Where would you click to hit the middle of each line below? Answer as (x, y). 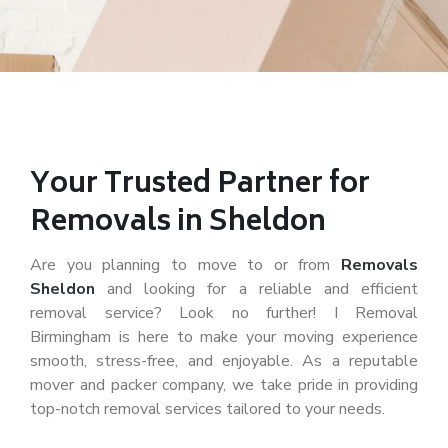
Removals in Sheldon (178, 223)
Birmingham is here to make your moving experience (224, 337)
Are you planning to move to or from (185, 265)
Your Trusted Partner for (200, 185)
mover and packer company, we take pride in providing (224, 385)
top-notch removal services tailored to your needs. (207, 409)
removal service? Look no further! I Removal (224, 313)
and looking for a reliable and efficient (256, 289)
